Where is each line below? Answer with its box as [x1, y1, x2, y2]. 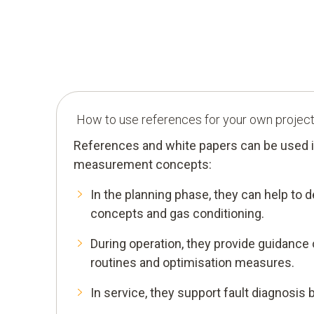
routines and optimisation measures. [90, 255, 294, 270]
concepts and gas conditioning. [90, 206, 264, 221]
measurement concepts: [74, 157, 212, 172]
